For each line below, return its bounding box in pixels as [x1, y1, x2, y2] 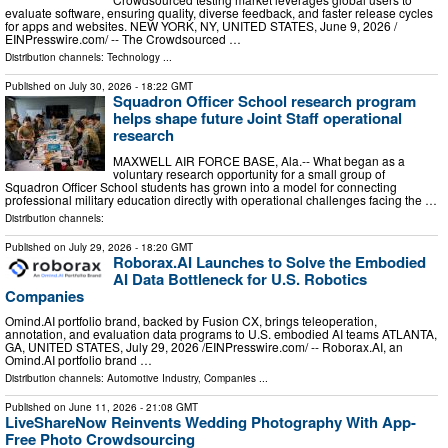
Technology [107, 50, 160, 65]
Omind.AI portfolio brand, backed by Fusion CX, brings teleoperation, [5, 312, 377, 330]
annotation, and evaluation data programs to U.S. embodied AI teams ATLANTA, [5, 325, 437, 343]
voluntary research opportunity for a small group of [113, 164, 385, 182]
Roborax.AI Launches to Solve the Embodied [113, 250, 426, 273]
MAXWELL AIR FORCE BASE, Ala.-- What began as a [113, 151, 405, 169]
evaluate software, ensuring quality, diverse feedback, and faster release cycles [5, 4, 433, 22]
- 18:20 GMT [132, 239, 193, 254]
